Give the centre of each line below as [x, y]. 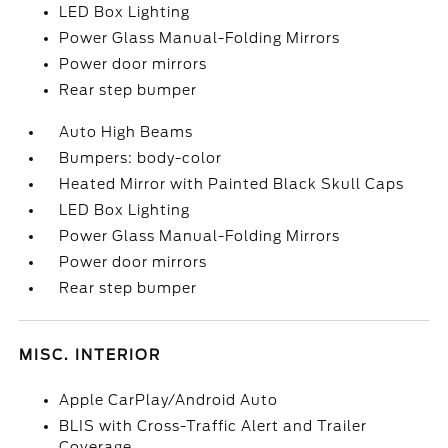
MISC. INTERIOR [90, 355]
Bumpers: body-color [141, 158]
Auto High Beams [126, 132]
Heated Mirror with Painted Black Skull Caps [232, 184]
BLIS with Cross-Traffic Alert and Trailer [213, 426]
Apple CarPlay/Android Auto [169, 400]
